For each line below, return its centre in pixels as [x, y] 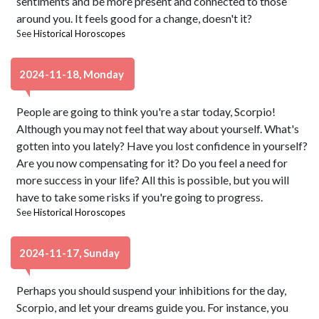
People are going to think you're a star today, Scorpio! [146, 111]
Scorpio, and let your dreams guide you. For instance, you [153, 307]
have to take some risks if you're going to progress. [140, 197]
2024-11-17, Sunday [70, 253]
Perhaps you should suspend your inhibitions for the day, [152, 290]
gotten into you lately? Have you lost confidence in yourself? [162, 146]
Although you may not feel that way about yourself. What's [158, 129]
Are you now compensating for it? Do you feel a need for [152, 163]
